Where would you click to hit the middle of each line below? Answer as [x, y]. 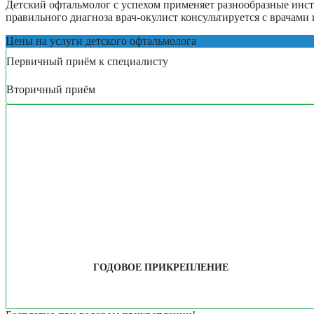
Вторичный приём [51, 89]
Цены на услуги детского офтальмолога [101, 41]
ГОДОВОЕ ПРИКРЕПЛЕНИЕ [161, 268]
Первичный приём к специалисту [87, 61]
